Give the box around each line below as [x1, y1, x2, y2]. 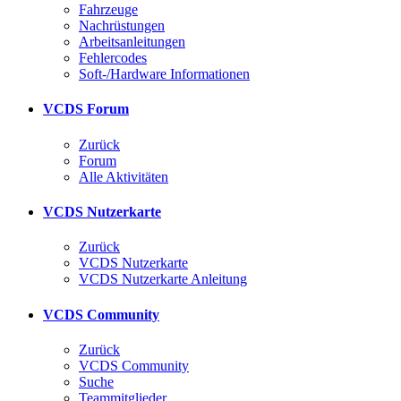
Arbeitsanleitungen [79, 34, 185, 50]
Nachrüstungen [79, 18, 165, 34]
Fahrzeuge [79, 2, 138, 18]
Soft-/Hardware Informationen [79, 66, 250, 82]
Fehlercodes [79, 50, 147, 66]
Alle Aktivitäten [79, 168, 168, 184]
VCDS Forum [43, 101, 129, 117]
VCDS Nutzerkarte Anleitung [79, 271, 247, 287]
